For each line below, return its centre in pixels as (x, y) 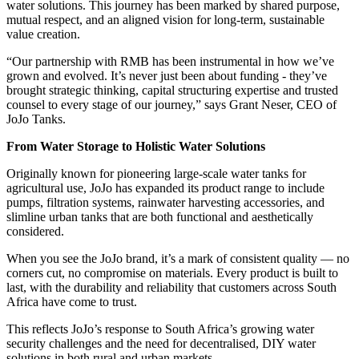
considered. (35, 231)
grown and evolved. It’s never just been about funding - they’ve (167, 75)
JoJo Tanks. (36, 119)
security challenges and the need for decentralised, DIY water (161, 343)
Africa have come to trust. (72, 301)
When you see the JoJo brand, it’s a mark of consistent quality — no (178, 258)
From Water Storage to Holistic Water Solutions (136, 146)
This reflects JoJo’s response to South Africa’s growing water (160, 329)
